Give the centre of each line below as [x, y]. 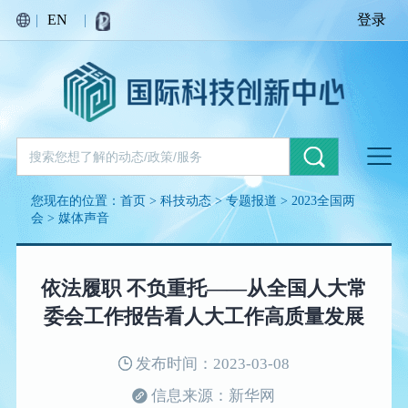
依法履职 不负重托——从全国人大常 [204, 289]
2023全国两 [324, 200]
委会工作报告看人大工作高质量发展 [204, 317]
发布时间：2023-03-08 [210, 364]
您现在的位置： [76, 200]
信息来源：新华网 [212, 396]
